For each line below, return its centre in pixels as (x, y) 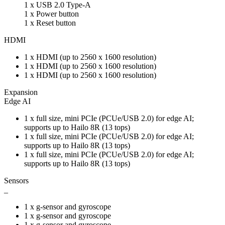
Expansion (21, 92)
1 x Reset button (50, 23)
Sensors (16, 180)
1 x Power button (51, 14)
